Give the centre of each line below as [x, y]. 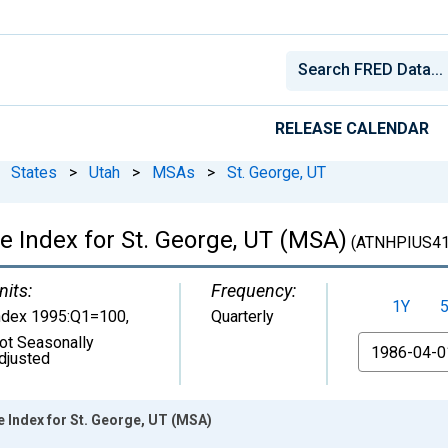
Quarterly [242, 316]
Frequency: [253, 290]
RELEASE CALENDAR [352, 128]
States [34, 172]
